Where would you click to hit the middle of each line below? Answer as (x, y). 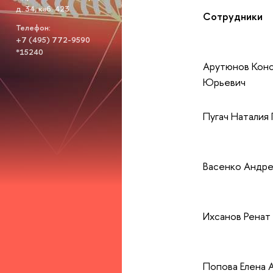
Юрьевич (224, 82)
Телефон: (33, 27)
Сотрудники (232, 16)
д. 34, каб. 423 (42, 9)
